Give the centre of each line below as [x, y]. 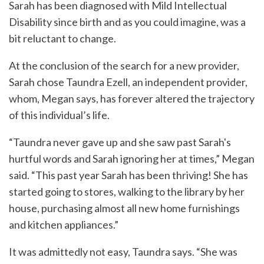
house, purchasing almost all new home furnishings [124, 208]
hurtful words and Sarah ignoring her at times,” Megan [132, 159]
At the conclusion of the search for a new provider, [124, 65]
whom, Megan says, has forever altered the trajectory [132, 98]
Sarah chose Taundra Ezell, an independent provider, [128, 82]
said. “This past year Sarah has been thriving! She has [128, 175]
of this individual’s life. [59, 115]
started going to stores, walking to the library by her [127, 192]
